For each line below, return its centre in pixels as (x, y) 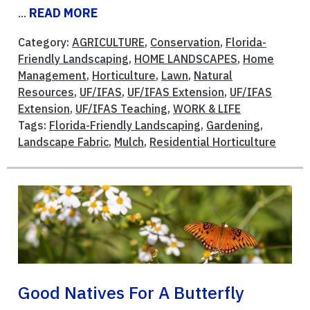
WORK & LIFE (207, 109)
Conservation (185, 43)
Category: (45, 43)
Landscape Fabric (63, 142)
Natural (213, 76)
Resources (46, 92)
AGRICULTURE (108, 43)
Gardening (233, 126)
